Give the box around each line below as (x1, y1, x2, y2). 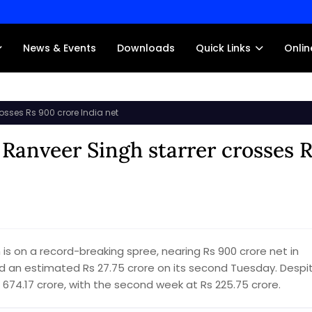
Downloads (117, 41, 175, 55)
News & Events (23, 41, 96, 55)
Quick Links (196, 41, 251, 55)
